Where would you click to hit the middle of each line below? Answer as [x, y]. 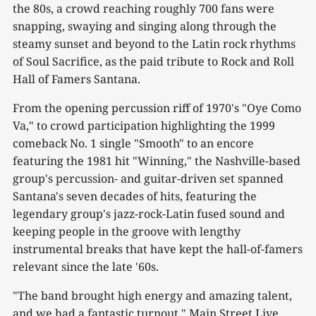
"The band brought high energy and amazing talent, [152, 295]
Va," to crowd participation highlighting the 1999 [144, 125]
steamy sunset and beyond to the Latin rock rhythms [154, 43]
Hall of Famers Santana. [77, 79]
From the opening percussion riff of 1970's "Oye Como [157, 108]
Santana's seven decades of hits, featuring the [135, 196]
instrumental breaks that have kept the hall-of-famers [158, 249]
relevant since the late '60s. [86, 266]
